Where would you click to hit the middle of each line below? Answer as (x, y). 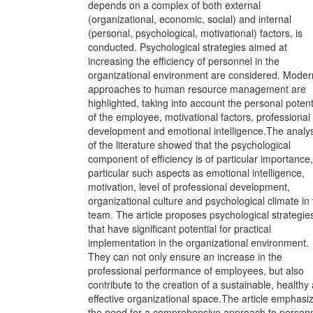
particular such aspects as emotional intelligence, (196, 173)
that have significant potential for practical (180, 228)
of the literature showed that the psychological (189, 145)
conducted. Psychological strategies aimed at (188, 47)
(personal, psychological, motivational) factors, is (195, 33)
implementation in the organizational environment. (198, 242)
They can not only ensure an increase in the (185, 256)
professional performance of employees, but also (196, 270)
